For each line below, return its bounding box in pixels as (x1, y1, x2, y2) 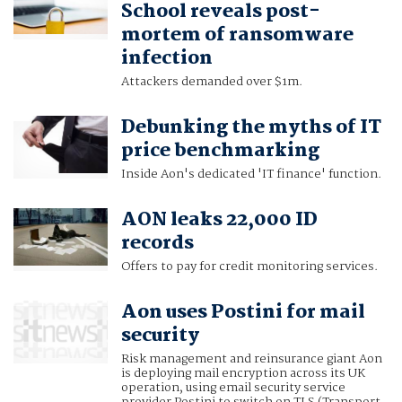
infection (120, 43, 213, 74)
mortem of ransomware (120, 20, 354, 51)
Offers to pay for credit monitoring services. (120, 257, 378, 277)
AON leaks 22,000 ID (120, 205, 318, 236)
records (120, 228, 194, 259)
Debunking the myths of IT (120, 112, 381, 144)
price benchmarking (120, 135, 319, 167)
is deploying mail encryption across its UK (120, 363, 365, 384)
